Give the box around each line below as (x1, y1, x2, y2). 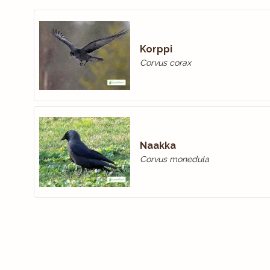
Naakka (139, 140, 176, 151)
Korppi (139, 43, 172, 55)
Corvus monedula (139, 154, 209, 164)
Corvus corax (139, 58, 191, 67)
